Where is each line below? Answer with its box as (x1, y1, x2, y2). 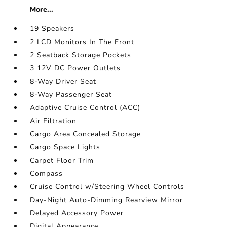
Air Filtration (30, 116, 77, 126)
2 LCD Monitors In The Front (30, 37, 135, 47)
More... (30, 5, 54, 14)
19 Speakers (30, 24, 75, 33)
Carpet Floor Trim (30, 156, 94, 165)
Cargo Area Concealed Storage (30, 129, 141, 139)
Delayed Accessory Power (30, 208, 124, 218)
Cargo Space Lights (30, 142, 101, 152)
